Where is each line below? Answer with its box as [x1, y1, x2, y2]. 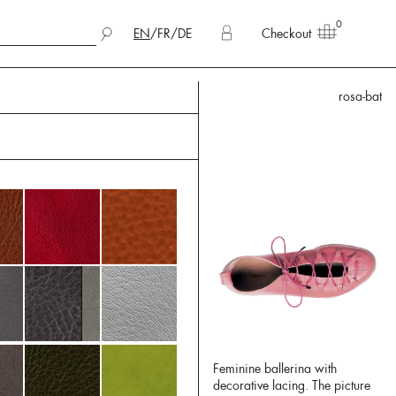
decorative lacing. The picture [213, 377, 370, 393]
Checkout [262, 26, 311, 42]
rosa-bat [339, 88, 382, 104]
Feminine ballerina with [213, 361, 337, 377]
